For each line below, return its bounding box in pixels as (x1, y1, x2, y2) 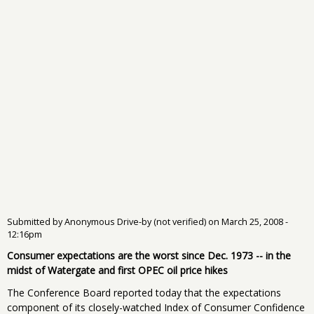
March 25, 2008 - (221, 215, 288, 228)
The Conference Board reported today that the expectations (7, 285, 281, 299)
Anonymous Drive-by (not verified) (64, 215, 206, 228)
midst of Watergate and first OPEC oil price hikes (7, 263, 228, 277)
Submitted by (7, 215, 64, 228)
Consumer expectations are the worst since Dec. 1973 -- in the (7, 248, 291, 262)
